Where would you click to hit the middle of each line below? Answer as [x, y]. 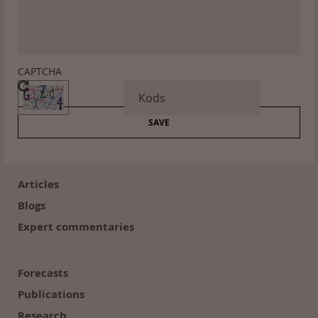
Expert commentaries [76, 227]
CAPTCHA [40, 71]
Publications [51, 294]
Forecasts [43, 273]
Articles [38, 184]
